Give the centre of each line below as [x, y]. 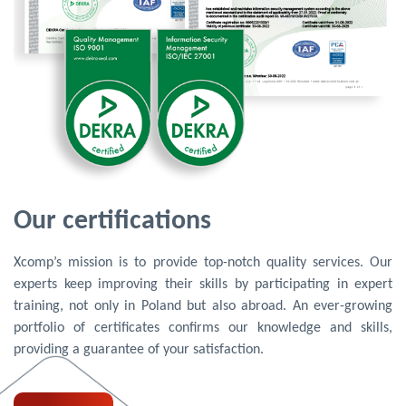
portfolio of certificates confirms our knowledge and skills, [203, 328]
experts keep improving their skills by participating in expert [203, 284]
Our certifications [112, 221]
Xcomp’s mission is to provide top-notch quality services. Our [203, 262]
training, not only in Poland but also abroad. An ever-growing [203, 306]
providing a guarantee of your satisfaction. [139, 349]
